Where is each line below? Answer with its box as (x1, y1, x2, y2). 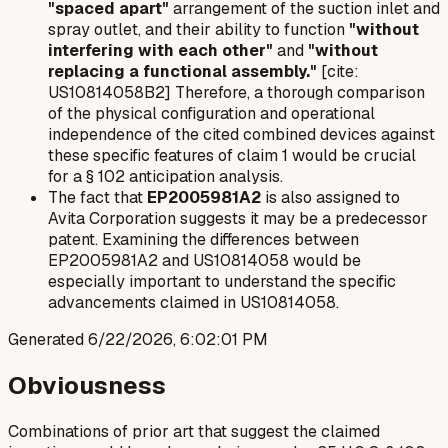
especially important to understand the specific (48, 271, 396, 293)
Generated (8, 329, 88, 351)
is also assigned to (261, 187, 400, 209)
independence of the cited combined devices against (48, 124, 435, 146)
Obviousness (8, 370, 166, 402)
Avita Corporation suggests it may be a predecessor (48, 208, 428, 230)
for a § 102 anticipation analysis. (48, 166, 283, 188)
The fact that (48, 187, 147, 209)
